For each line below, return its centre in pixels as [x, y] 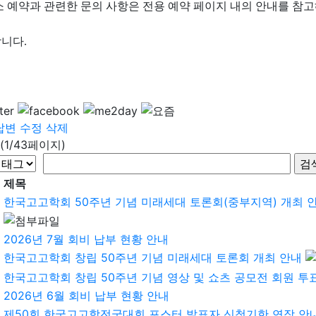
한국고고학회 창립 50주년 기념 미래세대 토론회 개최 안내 [153, 257]
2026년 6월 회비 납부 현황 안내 [86, 295]
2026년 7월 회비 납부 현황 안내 [86, 239]
